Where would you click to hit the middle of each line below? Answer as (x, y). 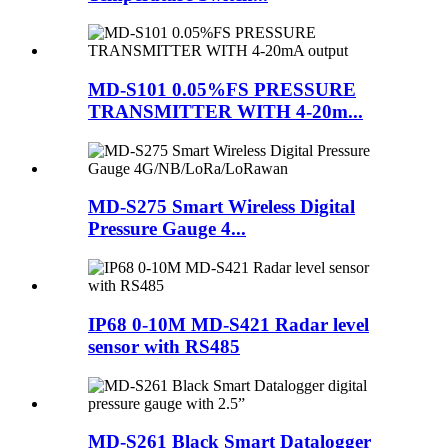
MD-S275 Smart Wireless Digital (221, 207)
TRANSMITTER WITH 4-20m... (225, 112)
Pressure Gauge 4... (167, 229)
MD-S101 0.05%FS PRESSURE (222, 90)
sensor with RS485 (164, 346)
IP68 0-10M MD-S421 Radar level (228, 324)
